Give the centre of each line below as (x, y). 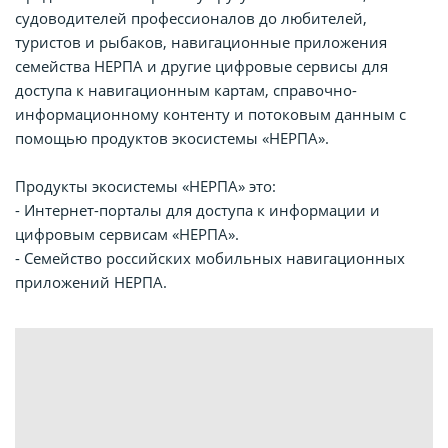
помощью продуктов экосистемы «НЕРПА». (172, 137)
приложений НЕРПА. (91, 281)
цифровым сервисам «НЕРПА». (127, 233)
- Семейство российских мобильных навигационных (210, 257)
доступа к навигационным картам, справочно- (186, 89)
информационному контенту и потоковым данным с (210, 113)
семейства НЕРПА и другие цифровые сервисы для (201, 65)
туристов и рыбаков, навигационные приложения (201, 41)
